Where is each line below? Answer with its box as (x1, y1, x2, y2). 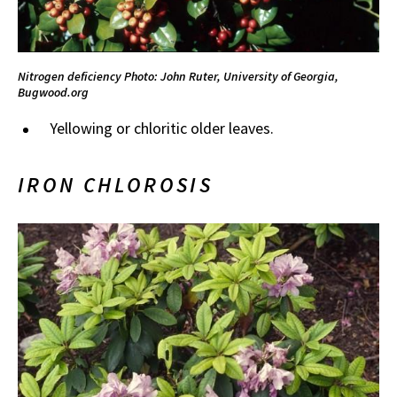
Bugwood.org (18, 84, 89, 101)
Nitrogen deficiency (18, 68, 124, 85)
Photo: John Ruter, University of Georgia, (124, 68, 339, 85)
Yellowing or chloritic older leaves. (50, 118, 274, 139)
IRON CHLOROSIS (18, 171, 214, 199)
